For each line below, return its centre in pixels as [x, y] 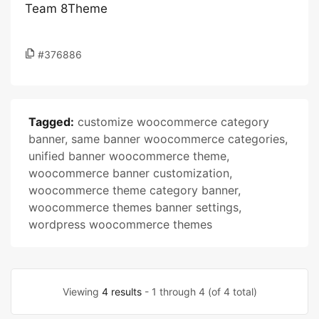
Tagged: [51, 122]
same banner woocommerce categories [178, 139]
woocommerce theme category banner [133, 190]
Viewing [82, 292]
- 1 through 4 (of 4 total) [199, 292]
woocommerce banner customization [129, 173]
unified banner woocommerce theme [127, 156]
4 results [121, 292]
